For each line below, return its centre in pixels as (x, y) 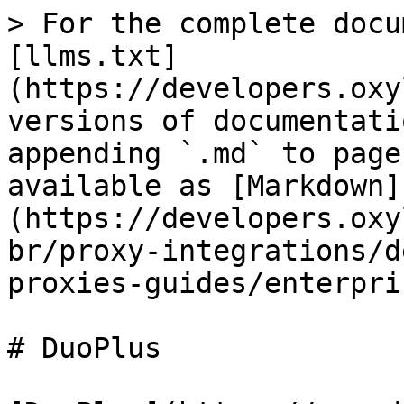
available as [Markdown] (204, 186)
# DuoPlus (84, 348)
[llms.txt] (93, 56)
